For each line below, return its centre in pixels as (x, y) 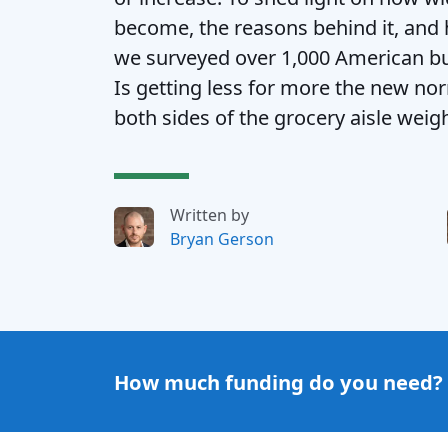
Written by (209, 215)
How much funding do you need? (278, 381)
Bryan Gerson (222, 239)
